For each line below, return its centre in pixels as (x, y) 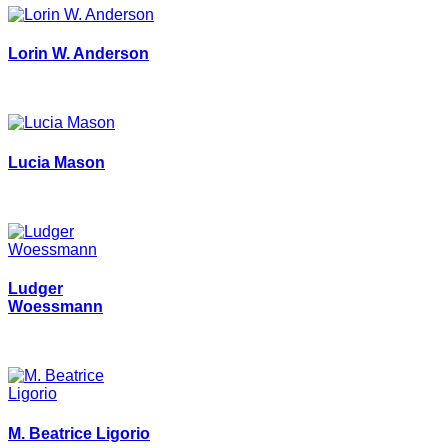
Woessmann (55, 307)
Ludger (35, 289)
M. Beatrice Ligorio (79, 433)
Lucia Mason (56, 162)
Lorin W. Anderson (78, 54)
